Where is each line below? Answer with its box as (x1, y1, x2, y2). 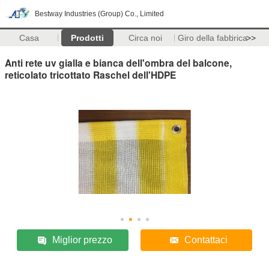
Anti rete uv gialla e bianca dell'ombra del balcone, (5, 55, 232, 70)
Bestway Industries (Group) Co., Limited (35, 10, 164, 18)
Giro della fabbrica (177, 33, 247, 43)
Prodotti (70, 33, 104, 43)
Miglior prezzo (52, 234, 113, 245)
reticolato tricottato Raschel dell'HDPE (5, 67, 176, 82)
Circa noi (128, 33, 163, 43)
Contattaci (184, 234, 228, 245)
